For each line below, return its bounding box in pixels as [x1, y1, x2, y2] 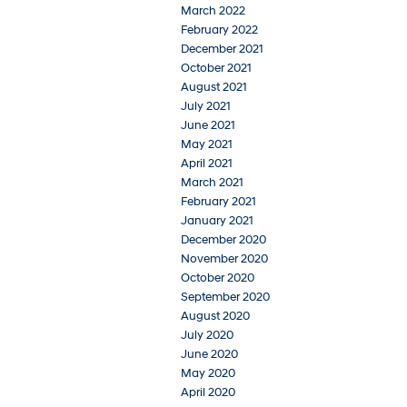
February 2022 [181, 23, 258, 38]
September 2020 [181, 290, 270, 305]
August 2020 [181, 309, 250, 324]
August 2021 [181, 80, 247, 95]
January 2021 [181, 213, 253, 229]
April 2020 [181, 385, 235, 401]
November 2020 [181, 252, 268, 267]
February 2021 [181, 194, 256, 210]
